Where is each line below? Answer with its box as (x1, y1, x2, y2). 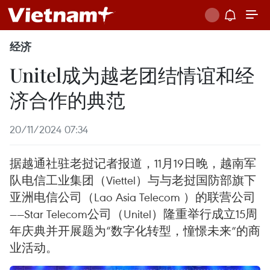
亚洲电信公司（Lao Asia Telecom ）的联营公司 (10, 189, 256, 204)
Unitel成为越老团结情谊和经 (10, 61, 254, 87)
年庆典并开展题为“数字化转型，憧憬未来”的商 (10, 223, 260, 238)
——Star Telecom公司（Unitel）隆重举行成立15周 (10, 206, 257, 221)
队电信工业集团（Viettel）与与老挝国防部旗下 (10, 172, 256, 187)
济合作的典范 (10, 86, 125, 112)
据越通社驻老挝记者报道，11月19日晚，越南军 (10, 155, 256, 171)
